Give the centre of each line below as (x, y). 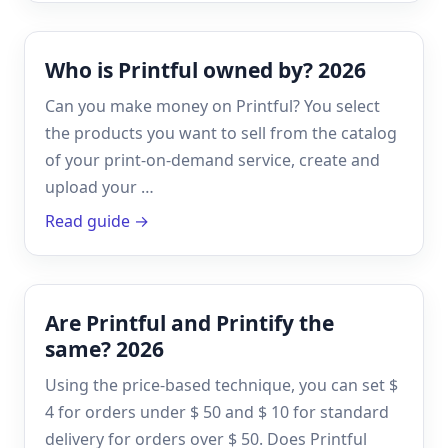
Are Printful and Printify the (189, 322)
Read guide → (97, 220)
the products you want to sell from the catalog (221, 132)
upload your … (99, 186)
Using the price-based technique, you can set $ (221, 384)
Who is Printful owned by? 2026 (205, 69)
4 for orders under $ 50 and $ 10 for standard (217, 411)
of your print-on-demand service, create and (212, 159)
